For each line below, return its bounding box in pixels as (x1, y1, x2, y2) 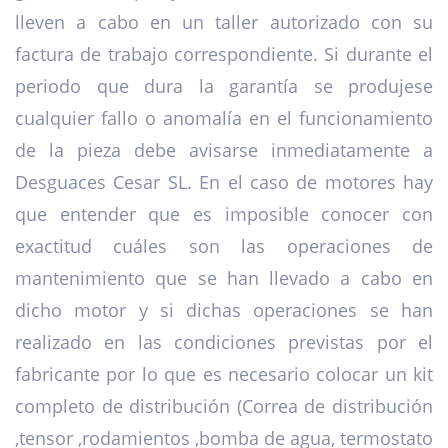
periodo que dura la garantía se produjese (15, 74, 433, 99)
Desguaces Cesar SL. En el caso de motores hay (15, 170, 433, 195)
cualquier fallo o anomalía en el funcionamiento (15, 106, 433, 131)
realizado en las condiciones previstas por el (15, 330, 433, 355)
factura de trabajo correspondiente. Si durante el (15, 42, 433, 67)
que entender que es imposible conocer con (15, 202, 433, 227)
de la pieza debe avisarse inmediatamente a (15, 138, 433, 163)
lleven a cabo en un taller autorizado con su (15, 10, 433, 35)
